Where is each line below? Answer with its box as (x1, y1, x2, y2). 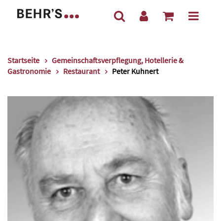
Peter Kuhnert (112, 66, 158, 76)
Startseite (7, 55, 39, 65)
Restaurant (63, 66, 100, 76)
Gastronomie (7, 66, 51, 76)
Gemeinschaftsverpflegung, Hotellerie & (52, 55, 184, 65)
